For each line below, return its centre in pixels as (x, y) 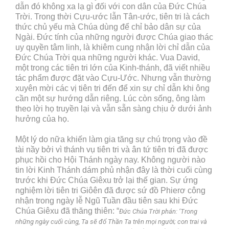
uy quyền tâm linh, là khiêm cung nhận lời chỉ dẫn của (113, 48)
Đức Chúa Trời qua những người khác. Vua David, (108, 58)
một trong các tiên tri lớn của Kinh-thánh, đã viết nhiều (113, 68)
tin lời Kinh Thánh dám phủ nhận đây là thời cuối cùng (114, 170)
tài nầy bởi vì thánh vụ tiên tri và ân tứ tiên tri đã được (112, 149)
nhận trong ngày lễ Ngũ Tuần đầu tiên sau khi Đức (107, 200)
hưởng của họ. (42, 119)
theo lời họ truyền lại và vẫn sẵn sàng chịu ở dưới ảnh (113, 109)
